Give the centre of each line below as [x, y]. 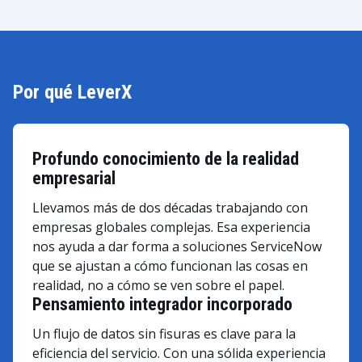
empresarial [74, 178]
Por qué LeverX [72, 92]
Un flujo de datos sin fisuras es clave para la [164, 334]
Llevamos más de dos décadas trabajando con [170, 208]
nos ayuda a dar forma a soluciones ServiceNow [177, 246]
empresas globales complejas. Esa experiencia [171, 227]
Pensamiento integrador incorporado [162, 304]
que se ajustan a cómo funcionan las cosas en [170, 266]
